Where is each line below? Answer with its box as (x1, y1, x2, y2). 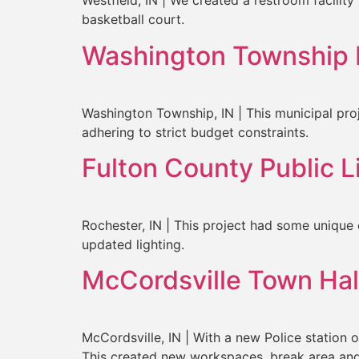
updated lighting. (82, 236, 184, 252)
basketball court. (82, 11, 184, 28)
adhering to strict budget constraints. (82, 123, 309, 140)
